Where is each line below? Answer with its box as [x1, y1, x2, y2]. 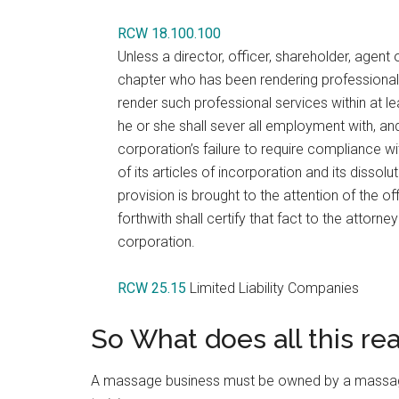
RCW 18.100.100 [118, 25, 221, 42]
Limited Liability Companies [186, 280, 359, 297]
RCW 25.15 [118, 280, 186, 297]
